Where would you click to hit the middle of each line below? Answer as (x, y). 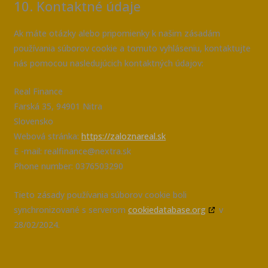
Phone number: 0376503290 (69, 166)
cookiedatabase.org (167, 209)
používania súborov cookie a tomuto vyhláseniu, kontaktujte (133, 48)
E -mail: (29, 151)
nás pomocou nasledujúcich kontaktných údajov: (109, 63)
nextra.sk (113, 151)
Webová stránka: (48, 136)
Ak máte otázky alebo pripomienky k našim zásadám (117, 33)
